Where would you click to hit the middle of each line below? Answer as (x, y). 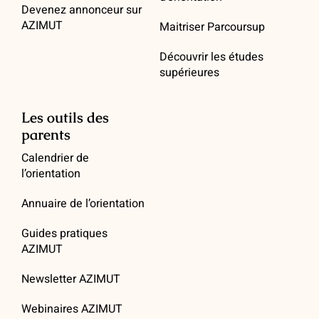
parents (46, 135)
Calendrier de (55, 158)
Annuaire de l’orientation (83, 204)
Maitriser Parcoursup (212, 27)
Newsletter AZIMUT (70, 279)
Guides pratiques (64, 234)
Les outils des (65, 118)
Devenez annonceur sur (81, 10)
